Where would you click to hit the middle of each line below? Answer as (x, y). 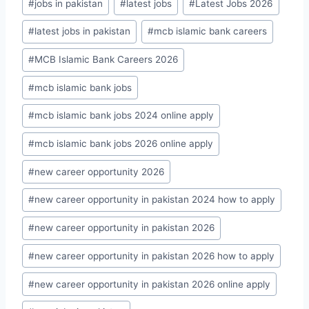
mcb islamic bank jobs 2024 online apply (124, 116)
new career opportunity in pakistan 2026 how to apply (155, 256)
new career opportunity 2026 (100, 171)
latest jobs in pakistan (83, 31)
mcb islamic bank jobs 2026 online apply (124, 144)
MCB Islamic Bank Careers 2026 (107, 60)
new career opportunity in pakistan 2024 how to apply (155, 200)
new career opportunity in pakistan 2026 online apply (153, 284)
